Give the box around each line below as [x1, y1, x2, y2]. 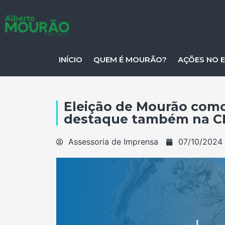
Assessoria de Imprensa [68, 137, 158, 147]
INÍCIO [59, 55, 83, 64]
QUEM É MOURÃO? [93, 55, 167, 64]
